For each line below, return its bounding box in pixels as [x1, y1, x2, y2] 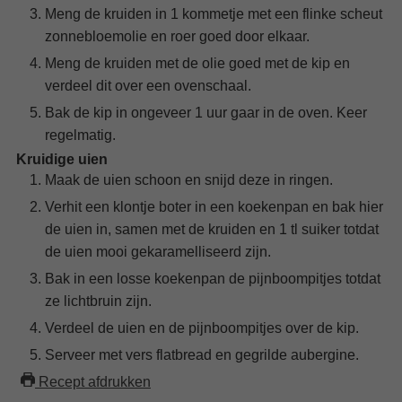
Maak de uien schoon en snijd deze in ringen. [45, 171, 333, 188]
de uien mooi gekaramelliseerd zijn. [45, 243, 271, 259]
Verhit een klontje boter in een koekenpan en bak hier [45, 198, 383, 214]
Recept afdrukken [35, 373, 151, 389]
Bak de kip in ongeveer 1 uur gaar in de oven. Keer [45, 104, 367, 120]
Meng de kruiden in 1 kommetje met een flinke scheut [45, 5, 382, 22]
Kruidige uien [16, 151, 108, 167]
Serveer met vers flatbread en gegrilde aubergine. [45, 346, 359, 363]
